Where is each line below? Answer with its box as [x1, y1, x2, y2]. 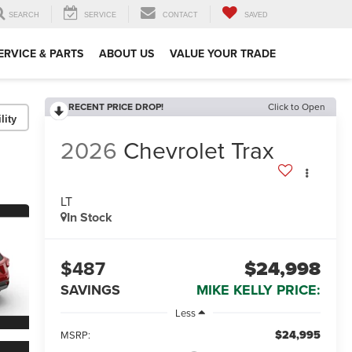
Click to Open [268, 100, 325, 113]
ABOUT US [99, 46, 154, 62]
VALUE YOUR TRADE [170, 46, 276, 62]
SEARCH [9, 11, 39, 20]
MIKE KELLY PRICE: [196, 280, 321, 301]
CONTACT [163, 11, 198, 20]
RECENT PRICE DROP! [68, 100, 163, 113]
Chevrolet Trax [123, 134, 274, 167]
